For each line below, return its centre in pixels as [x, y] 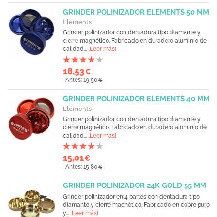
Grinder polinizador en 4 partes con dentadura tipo [131, 197]
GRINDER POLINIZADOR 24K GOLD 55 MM [135, 186]
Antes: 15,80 [81, 167]
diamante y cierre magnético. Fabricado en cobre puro [136, 205]
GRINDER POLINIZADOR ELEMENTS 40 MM [136, 99]
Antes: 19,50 [81, 80]
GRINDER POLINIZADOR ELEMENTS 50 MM [136, 12]
